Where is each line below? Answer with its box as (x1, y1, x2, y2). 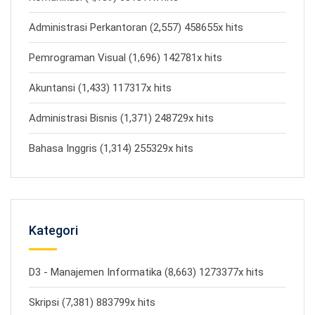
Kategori (29, 223, 78, 238)
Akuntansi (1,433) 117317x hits (29, 82, 172, 94)
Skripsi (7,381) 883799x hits (29, 296, 155, 309)
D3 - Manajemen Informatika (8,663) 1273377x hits (29, 266, 264, 278)
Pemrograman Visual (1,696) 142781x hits (29, 51, 222, 64)
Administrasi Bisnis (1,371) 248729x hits (29, 112, 214, 124)
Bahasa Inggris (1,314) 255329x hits (29, 142, 193, 155)
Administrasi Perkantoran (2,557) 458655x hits (29, 21, 243, 34)
